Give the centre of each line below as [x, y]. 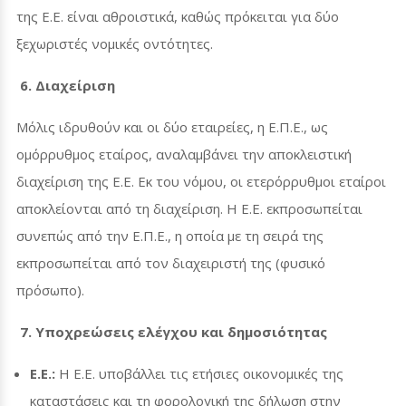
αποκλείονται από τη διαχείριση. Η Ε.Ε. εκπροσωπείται [189, 208]
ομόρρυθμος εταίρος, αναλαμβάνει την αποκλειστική [184, 154]
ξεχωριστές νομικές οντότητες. [115, 43]
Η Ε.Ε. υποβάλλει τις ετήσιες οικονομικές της [199, 373]
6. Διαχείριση [68, 85]
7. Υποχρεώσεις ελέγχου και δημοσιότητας [174, 331]
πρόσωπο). [50, 290]
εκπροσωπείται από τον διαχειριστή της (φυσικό [171, 262]
